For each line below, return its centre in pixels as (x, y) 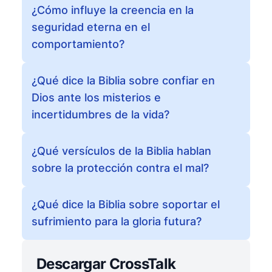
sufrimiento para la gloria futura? (117, 221)
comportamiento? (78, 44)
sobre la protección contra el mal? (120, 168)
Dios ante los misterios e (96, 97)
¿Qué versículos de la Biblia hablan (121, 151)
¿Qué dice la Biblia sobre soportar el (126, 204)
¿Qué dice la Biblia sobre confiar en (123, 80)
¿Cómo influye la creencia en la (113, 10)
